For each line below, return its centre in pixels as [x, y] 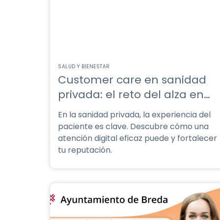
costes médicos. [102, 109]
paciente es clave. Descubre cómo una [133, 126]
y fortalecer [194, 138]
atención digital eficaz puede [114, 138]
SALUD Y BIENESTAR [84, 67]
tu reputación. [85, 150]
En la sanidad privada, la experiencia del [134, 115]
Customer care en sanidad [132, 80]
